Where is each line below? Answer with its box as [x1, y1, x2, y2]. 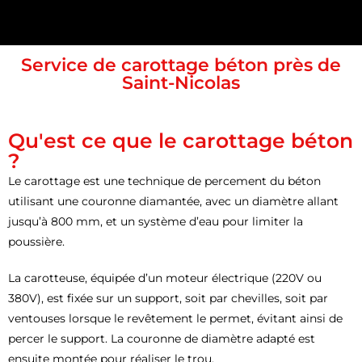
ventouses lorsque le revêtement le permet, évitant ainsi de [8, 310, 343, 326]
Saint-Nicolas [122, 71, 240, 94]
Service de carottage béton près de [21, 53, 341, 76]
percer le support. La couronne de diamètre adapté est [8, 330, 315, 346]
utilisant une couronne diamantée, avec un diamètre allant [8, 193, 339, 208]
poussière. [8, 234, 65, 249]
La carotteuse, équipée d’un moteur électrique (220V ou [8, 270, 322, 285]
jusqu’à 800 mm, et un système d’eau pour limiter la [8, 213, 303, 229]
